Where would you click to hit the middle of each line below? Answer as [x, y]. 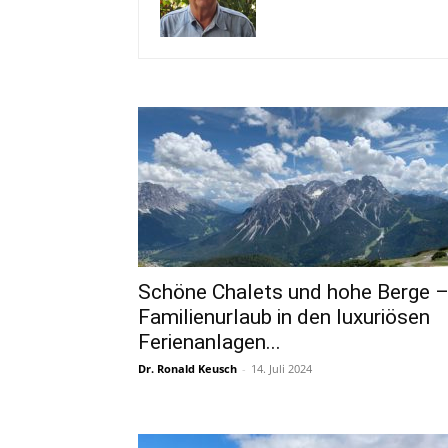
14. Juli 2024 [281, 368]
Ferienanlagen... [209, 342]
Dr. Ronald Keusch [187, 368]
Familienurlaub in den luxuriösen [284, 317]
